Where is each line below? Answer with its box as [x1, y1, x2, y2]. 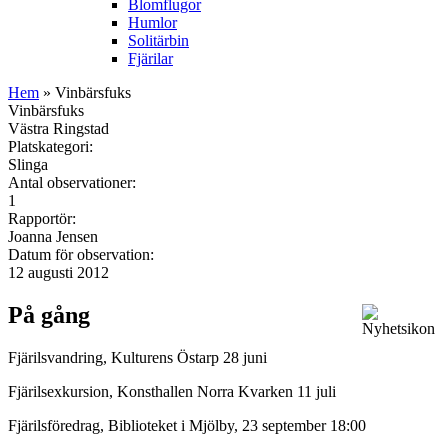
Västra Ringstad [8, 119, 109, 137]
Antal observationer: [8, 173, 140, 191]
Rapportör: [8, 209, 80, 227]
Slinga [8, 155, 48, 173]
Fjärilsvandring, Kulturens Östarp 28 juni [8, 348, 267, 366]
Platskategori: [8, 137, 97, 155]
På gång [8, 301, 90, 328]
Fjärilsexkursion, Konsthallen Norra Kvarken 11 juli [8, 382, 340, 400]
